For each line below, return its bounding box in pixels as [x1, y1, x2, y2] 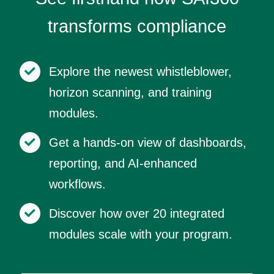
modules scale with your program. [48, 227, 232, 241]
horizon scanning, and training [48, 85, 212, 99]
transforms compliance [48, 16, 226, 36]
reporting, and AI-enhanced [48, 156, 197, 170]
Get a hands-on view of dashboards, [48, 135, 246, 149]
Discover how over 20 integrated [48, 206, 224, 220]
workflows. [48, 177, 106, 191]
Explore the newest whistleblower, [48, 64, 232, 78]
